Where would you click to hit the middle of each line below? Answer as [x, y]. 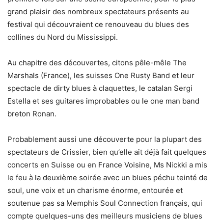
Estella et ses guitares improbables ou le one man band [103, 101]
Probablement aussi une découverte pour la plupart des [105, 139]
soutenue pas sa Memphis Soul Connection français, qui [105, 203]
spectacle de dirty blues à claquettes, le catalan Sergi [100, 88]
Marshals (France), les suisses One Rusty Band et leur [101, 76]
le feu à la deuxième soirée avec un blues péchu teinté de [108, 178]
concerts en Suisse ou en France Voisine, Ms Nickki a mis [107, 165]
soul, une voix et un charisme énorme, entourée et [95, 191]
